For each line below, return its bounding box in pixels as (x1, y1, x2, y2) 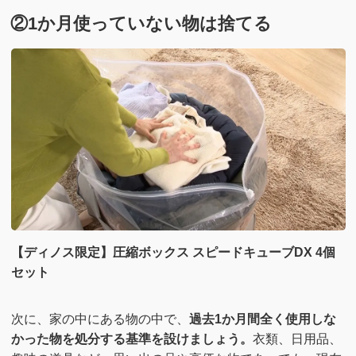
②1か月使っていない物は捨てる (10, 14, 273, 33)
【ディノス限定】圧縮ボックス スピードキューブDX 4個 (10, 245, 335, 259)
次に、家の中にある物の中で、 (10, 312, 189, 327)
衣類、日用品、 (252, 332, 342, 346)
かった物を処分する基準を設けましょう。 (10, 332, 253, 346)
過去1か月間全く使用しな (188, 312, 336, 327)
